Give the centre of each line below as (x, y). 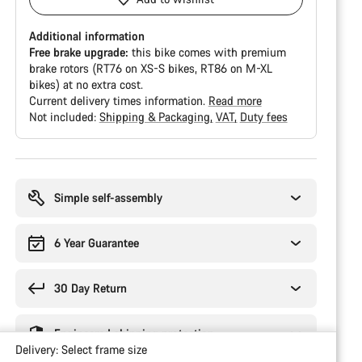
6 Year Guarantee (96, 243)
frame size (121, 350)
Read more (235, 101)
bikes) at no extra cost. (86, 84)
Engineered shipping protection (134, 333)
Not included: (64, 117)
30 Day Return (90, 288)
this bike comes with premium (207, 52)
